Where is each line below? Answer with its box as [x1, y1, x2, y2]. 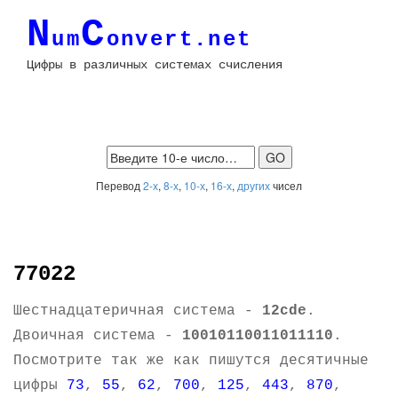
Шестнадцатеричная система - [13, 303, 262, 319]
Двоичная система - [13, 328, 182, 344]
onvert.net [106, 28, 252, 52]
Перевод [96, 178, 143, 193]
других [237, 178, 270, 193]
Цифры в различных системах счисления [27, 58, 283, 72]
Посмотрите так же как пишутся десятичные [13, 353, 369, 369]
